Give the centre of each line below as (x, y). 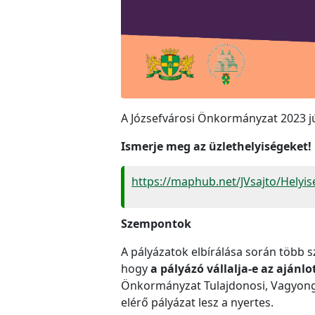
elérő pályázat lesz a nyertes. (197, 302)
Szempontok (156, 223)
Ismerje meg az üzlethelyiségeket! (216, 146)
